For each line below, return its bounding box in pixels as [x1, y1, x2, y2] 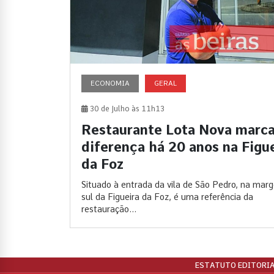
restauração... [81, 204, 136, 215]
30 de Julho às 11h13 [88, 105, 165, 114]
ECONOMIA [91, 79, 130, 88]
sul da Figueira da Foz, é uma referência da [81, 192, 253, 202]
